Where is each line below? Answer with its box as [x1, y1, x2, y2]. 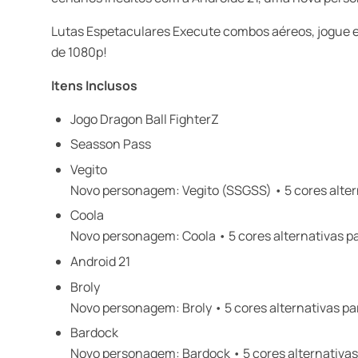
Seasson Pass [70, 135, 151, 153]
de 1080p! [51, 42, 107, 61]
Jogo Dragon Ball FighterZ [70, 109, 219, 128]
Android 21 [70, 252, 130, 270]
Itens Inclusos [51, 76, 137, 94]
